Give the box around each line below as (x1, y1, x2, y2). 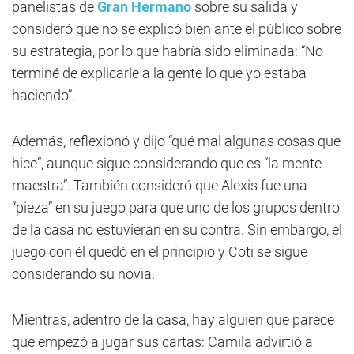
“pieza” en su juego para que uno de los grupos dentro (12, 199, 340, 217)
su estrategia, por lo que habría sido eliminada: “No (12, 43, 323, 60)
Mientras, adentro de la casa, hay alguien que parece (12, 311, 334, 329)
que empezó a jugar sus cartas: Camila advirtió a (12, 333, 313, 351)
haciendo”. (12, 87, 75, 104)
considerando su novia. (12, 265, 155, 283)
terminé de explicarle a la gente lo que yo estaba (12, 65, 307, 82)
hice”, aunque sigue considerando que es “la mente (12, 155, 322, 172)
